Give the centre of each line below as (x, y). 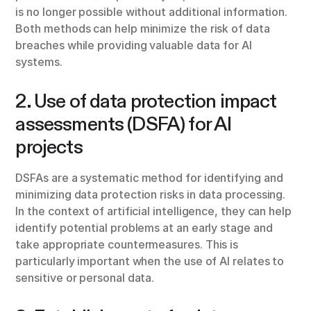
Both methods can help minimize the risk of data (143, 29)
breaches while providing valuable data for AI (134, 45)
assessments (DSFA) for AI (124, 124)
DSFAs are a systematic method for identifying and (149, 178)
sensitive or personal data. (85, 278)
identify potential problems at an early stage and (144, 228)
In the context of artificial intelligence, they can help (153, 211)
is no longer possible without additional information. (152, 12)
